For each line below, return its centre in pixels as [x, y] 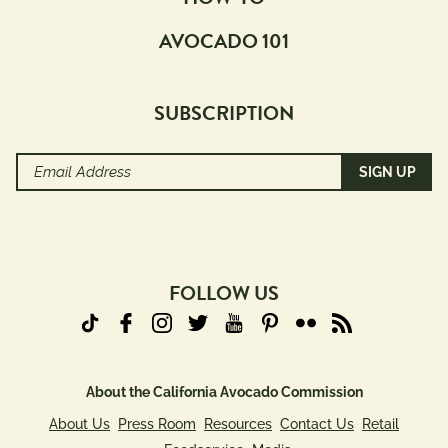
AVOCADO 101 [224, 40]
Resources [238, 423]
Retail [380, 423]
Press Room [157, 423]
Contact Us [317, 423]
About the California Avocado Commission [224, 391]
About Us [79, 423]
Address [46, 190]
